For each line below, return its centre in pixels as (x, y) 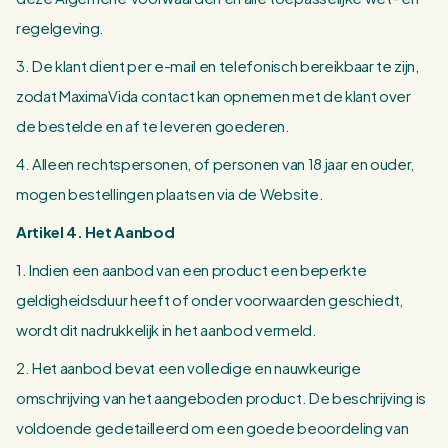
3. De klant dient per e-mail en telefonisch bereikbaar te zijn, (217, 65)
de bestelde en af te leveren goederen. (153, 125)
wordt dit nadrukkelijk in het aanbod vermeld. (166, 329)
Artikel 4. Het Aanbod (95, 231)
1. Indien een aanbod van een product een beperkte (191, 269)
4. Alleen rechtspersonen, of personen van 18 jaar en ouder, (215, 163)
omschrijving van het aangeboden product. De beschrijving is (221, 397)
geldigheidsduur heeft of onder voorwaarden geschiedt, (210, 299)
